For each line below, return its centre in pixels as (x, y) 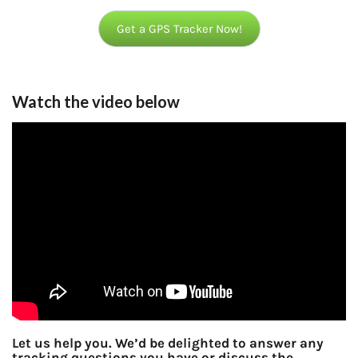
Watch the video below (96, 101)
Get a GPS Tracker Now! (179, 28)
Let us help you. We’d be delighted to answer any (168, 343)
